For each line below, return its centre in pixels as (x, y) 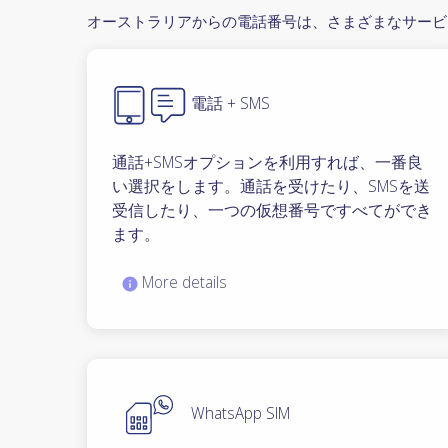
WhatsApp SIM (238, 412)
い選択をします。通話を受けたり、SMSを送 (271, 185)
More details (182, 281)
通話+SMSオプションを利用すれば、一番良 (267, 161)
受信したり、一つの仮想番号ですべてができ (272, 209)
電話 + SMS (228, 103)
